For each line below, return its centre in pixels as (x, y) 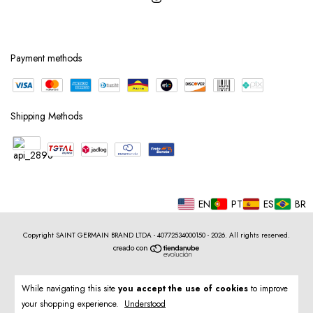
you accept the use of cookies (183, 289)
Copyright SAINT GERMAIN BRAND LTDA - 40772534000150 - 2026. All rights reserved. (156, 235)
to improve (268, 289)
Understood (145, 304)
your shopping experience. (72, 304)
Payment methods (46, 58)
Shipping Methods (46, 116)
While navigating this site (70, 289)
